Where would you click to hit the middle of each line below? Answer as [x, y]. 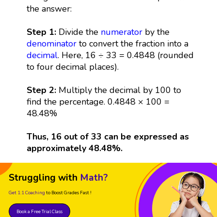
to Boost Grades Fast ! [69, 192]
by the [156, 32]
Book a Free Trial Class [39, 211]
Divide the [79, 32]
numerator [121, 32]
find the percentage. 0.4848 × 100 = [98, 101]
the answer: [49, 8]
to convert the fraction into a [132, 43]
